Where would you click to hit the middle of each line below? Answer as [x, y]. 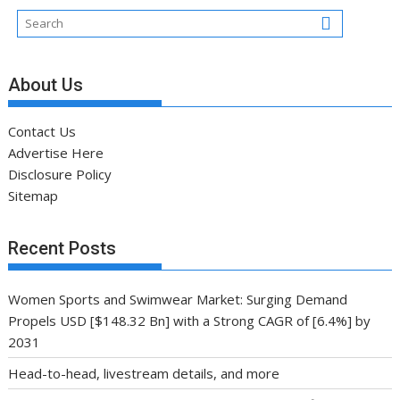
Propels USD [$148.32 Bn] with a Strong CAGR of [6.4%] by [190, 320]
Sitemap [33, 196]
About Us [46, 85]
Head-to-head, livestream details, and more [144, 373]
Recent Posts [62, 248]
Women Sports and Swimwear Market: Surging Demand [178, 299]
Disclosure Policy [60, 175]
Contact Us [42, 132]
